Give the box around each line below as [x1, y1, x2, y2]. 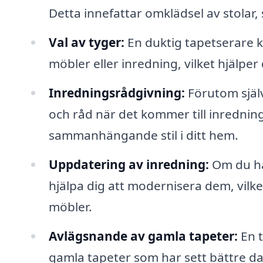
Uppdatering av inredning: [48, 156, 209, 173]
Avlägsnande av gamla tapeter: [48, 227, 238, 244]
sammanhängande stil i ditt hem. [48, 127, 238, 144]
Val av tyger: [48, 34, 124, 51]
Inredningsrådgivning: [48, 85, 185, 102]
